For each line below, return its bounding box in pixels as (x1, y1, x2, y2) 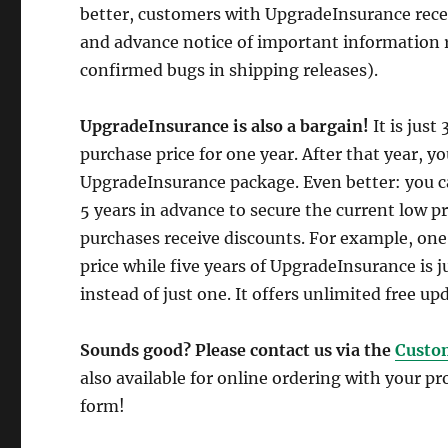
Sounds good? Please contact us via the (80, 340, 396, 360)
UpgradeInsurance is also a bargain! (80, 116, 370, 136)
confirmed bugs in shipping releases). (80, 60, 379, 80)
